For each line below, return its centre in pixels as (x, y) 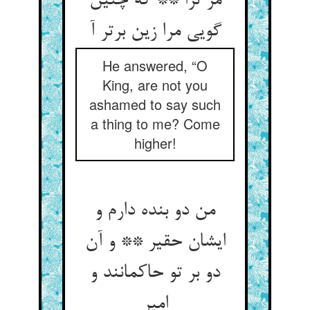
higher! (155, 143)
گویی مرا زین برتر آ (155, 32)
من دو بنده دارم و (155, 211)
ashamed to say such (155, 104)
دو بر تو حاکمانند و (155, 273)
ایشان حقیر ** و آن (155, 242)
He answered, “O (155, 65)
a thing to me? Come (155, 124)
